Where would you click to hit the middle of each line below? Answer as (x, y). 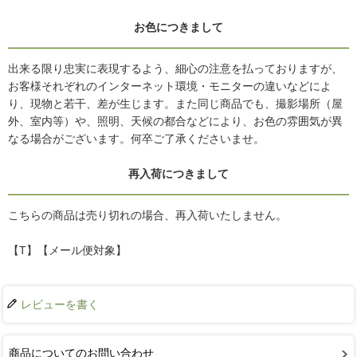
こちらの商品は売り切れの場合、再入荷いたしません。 (147, 216)
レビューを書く (60, 305)
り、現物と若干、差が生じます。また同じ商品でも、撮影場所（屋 (175, 104)
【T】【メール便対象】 (67, 251)
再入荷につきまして (178, 174)
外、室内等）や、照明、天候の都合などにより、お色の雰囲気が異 (175, 122)
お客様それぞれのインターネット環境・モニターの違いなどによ (170, 86)
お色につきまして (178, 27)
